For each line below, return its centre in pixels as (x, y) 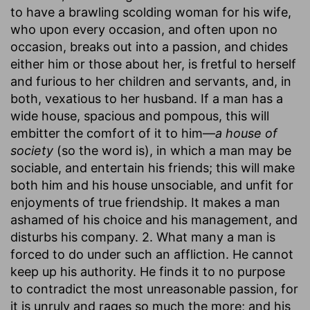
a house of (246, 133)
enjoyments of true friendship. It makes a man (145, 202)
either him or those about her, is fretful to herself (153, 64)
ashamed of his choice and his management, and (154, 219)
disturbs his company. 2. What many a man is (143, 237)
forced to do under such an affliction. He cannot (152, 254)
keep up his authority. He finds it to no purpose (148, 271)
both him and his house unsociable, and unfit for (152, 185)
